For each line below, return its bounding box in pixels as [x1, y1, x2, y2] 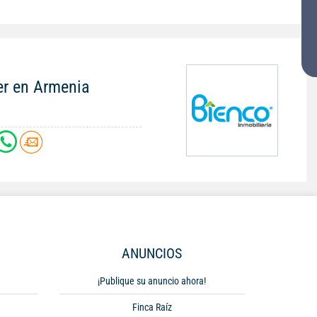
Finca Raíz [132, 301, 172, 313]
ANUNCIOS [122, 245, 183, 263]
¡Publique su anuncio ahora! [98, 275, 207, 287]
